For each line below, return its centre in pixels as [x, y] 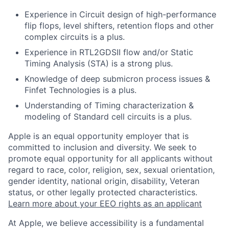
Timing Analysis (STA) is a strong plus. [99, 64]
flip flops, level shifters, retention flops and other [119, 26]
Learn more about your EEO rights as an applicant [105, 204]
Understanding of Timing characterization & [109, 106]
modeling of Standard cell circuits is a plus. [108, 117]
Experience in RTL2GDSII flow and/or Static [109, 52]
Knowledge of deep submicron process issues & [117, 79]
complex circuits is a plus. [75, 37]
